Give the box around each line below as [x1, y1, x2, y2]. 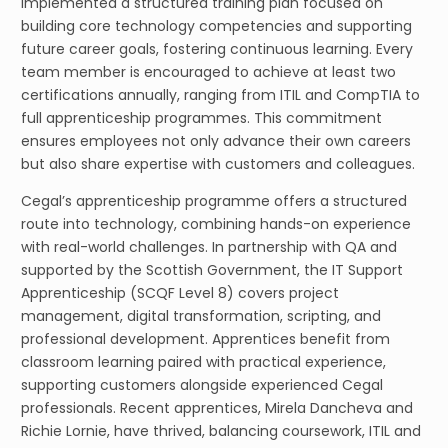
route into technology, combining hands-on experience [21, 214, 411, 235]
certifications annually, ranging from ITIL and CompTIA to [21, 85, 420, 106]
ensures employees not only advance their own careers [21, 131, 411, 152]
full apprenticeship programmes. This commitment [21, 108, 382, 129]
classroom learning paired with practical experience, [21, 352, 386, 373]
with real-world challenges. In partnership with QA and [21, 237, 397, 258]
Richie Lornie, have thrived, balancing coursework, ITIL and [21, 421, 421, 442]
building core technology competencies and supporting [21, 16, 412, 37]
